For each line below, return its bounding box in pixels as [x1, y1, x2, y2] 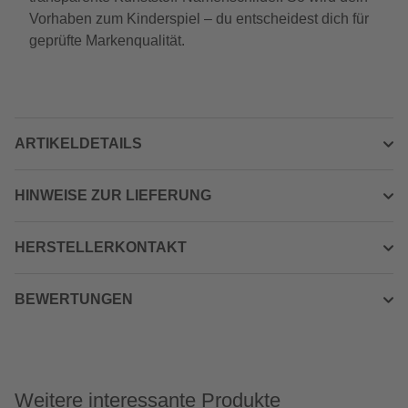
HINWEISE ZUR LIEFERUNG [15, 188, 211, 203]
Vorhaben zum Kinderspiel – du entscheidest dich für [29, 11, 369, 26]
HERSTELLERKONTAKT [15, 240, 187, 255]
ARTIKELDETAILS [15, 136, 142, 151]
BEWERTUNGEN [15, 291, 133, 307]
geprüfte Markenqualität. [29, 33, 185, 48]
